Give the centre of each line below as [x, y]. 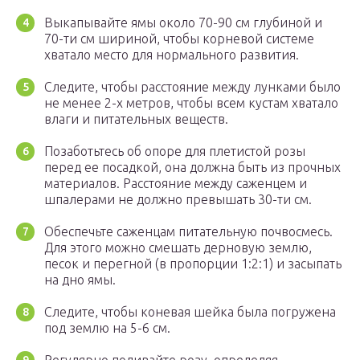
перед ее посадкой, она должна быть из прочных [192, 168]
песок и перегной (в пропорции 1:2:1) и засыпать [193, 264]
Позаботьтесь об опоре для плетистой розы [175, 151]
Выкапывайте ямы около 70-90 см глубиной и [183, 23]
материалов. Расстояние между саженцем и [176, 184]
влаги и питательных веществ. [136, 119]
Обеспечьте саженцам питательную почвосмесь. [188, 232]
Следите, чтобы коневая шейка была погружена [190, 312]
